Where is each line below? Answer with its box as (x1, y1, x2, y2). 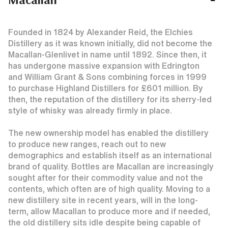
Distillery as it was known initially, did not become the (8, 39, 212, 47)
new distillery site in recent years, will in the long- (8, 196, 198, 204)
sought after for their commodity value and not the (8, 174, 203, 182)
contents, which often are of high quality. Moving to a (8, 185, 210, 193)
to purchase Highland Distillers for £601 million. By (8, 84, 203, 92)
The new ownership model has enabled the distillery (8, 129, 209, 137)
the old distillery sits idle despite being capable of (8, 218, 201, 226)
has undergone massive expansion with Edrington (8, 62, 199, 70)
